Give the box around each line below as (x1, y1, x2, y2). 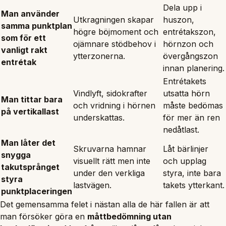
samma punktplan (1, 20, 72, 31)
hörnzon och (163, 38, 213, 49)
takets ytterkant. (163, 180, 224, 190)
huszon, (163, 14, 194, 25)
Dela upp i (163, 2, 202, 13)
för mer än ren (163, 112, 220, 123)
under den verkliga (73, 167, 145, 178)
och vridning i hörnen (73, 100, 155, 110)
